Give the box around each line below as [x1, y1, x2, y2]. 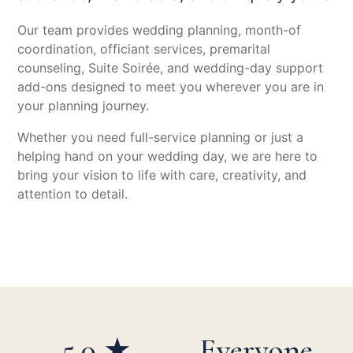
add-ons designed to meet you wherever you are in [17, 78, 324, 95]
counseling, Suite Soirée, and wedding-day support [17, 59, 323, 76]
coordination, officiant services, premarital [17, 40, 270, 57]
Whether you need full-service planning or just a [17, 128, 303, 145]
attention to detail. [17, 185, 128, 202]
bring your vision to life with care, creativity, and [17, 166, 307, 183]
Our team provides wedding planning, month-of [17, 21, 301, 38]
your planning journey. [17, 97, 149, 113]
